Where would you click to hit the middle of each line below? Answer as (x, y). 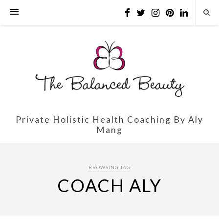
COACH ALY (109, 185)
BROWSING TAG (109, 167)
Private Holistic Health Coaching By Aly (109, 119)
